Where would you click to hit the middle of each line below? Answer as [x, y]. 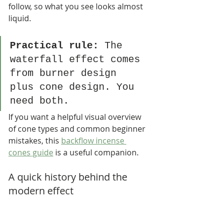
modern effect [41, 190]
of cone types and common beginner [78, 129]
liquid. [20, 18]
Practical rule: [54, 45]
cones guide [31, 152]
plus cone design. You [75, 87]
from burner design [66, 73]
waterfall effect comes [78, 59]
